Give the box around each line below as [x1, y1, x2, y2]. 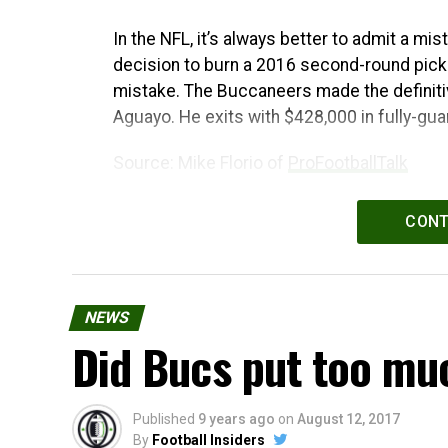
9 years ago [198, 411, 275, 427]
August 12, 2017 [297, 411, 400, 427]
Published [133, 411, 195, 427]
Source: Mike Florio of [113, 153, 288, 173]
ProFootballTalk [288, 153, 408, 173]
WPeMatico [209, 200, 300, 220]
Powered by [113, 200, 209, 220]
